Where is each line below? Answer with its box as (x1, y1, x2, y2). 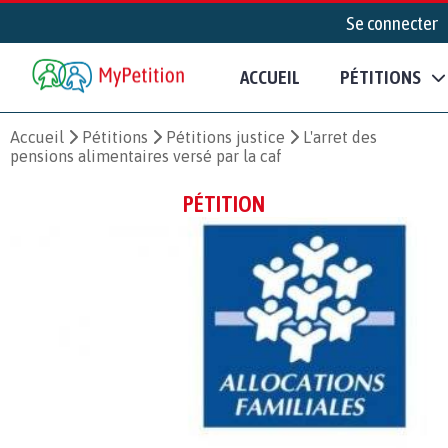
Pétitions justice (166, 127, 285, 146)
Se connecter (346, 12, 438, 34)
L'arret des (303, 127, 377, 146)
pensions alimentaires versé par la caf (10, 146, 282, 165)
